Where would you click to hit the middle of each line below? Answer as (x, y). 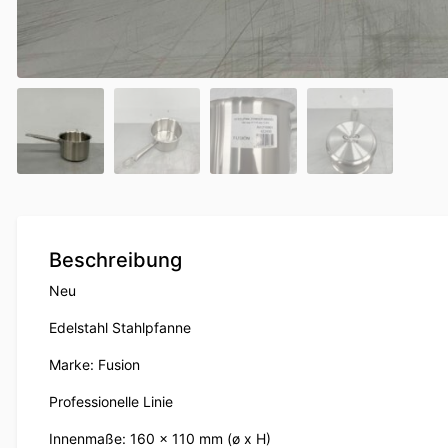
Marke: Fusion (94, 365)
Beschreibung (115, 260)
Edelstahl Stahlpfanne (120, 328)
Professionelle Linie (111, 402)
